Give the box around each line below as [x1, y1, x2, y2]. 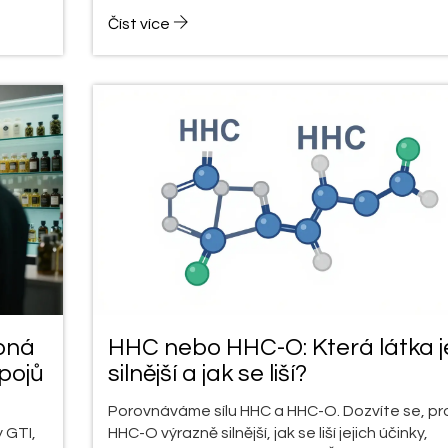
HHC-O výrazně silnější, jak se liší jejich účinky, [107, 424, 428, 441]
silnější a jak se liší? [107, 360, 307, 386]
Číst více [107, 15, 173, 32]
